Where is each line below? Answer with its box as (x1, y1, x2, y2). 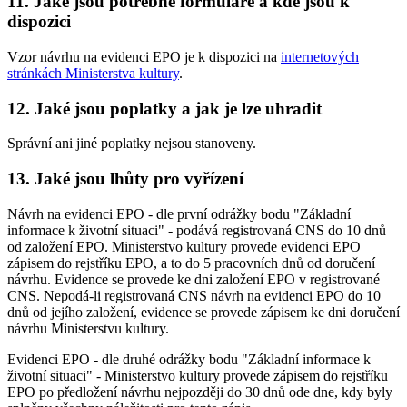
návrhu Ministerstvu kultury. (7, 320, 169, 336)
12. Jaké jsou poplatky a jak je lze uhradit (7, 98, 322, 118)
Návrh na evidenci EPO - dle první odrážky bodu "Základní (7, 205, 351, 222)
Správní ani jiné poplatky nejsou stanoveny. (7, 135, 256, 152)
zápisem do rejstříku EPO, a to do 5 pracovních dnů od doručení (7, 254, 375, 271)
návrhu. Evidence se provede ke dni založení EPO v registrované (7, 271, 380, 287)
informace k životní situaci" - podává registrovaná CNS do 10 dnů (7, 222, 386, 238)
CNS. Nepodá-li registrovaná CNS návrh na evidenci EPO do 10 (7, 287, 381, 303)
